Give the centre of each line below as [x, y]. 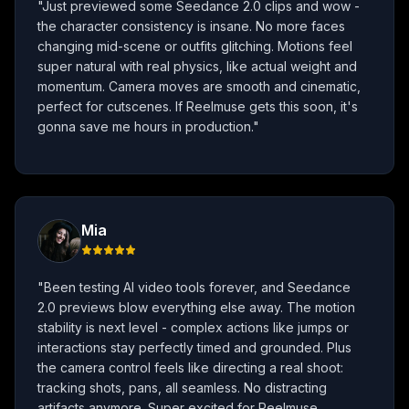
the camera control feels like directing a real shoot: [190, 368]
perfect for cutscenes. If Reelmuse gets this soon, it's [198, 107]
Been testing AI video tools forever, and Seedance [197, 288]
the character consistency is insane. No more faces [191, 26]
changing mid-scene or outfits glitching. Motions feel [195, 47]
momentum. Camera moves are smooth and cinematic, [199, 87]
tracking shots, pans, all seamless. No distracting [182, 388]
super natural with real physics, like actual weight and [197, 67]
